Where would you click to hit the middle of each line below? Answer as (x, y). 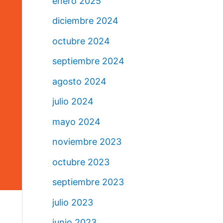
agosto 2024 (79, 81)
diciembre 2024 (85, 21)
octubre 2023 (81, 162)
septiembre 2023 (88, 182)
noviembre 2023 (87, 142)
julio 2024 (73, 102)
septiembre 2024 (88, 61)
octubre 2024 (81, 41)
